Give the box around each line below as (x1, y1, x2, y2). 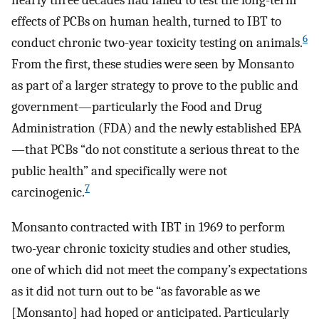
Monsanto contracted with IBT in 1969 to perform (11, 219, 285, 235)
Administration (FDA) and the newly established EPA (11, 120, 301, 137)
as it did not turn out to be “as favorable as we (11, 283, 260, 299)
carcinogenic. (11, 184, 85, 201)
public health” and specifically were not (11, 163, 227, 179)
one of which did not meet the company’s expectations (11, 261, 307, 278)
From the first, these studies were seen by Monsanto (11, 56, 294, 73)
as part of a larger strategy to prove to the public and (11, 78, 298, 94)
